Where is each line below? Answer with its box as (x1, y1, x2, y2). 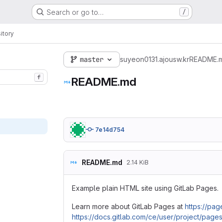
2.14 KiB (126, 159, 149, 166)
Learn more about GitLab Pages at (72, 202, 185, 211)
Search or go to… (46, 7, 104, 16)
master (80, 55, 104, 64)
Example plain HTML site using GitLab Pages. (72, 184, 219, 192)
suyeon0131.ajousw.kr (120, 55, 189, 64)
